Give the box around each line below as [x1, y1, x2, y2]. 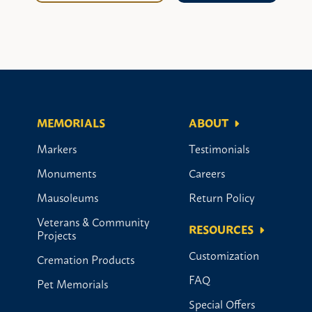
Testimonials [189, 139, 249, 157]
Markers [37, 139, 77, 157]
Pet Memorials [37, 274, 108, 292]
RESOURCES [189, 219, 253, 238]
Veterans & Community [37, 212, 150, 231]
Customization [189, 245, 259, 264]
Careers [189, 163, 225, 182]
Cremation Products [37, 249, 134, 268]
